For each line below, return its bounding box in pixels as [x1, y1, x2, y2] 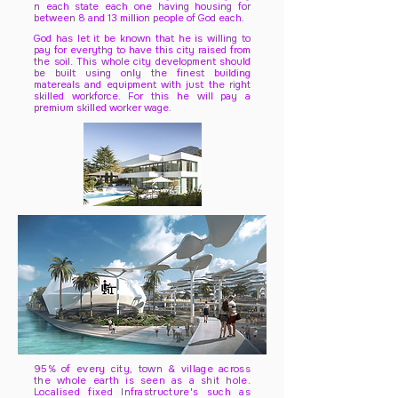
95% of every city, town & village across [34, 362, 251, 375]
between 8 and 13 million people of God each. [34, 12, 244, 24]
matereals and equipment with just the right [34, 78, 251, 91]
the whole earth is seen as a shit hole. [34, 374, 251, 386]
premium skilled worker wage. [34, 101, 171, 114]
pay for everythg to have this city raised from [34, 44, 251, 56]
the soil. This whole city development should [34, 55, 251, 68]
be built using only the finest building [34, 67, 251, 79]
